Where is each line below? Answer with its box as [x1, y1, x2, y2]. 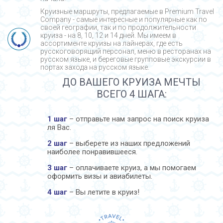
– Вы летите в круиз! [67, 187, 139, 197]
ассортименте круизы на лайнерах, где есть [40, 39, 183, 47]
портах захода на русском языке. [40, 63, 149, 71]
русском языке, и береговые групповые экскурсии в [40, 55, 211, 63]
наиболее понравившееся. [47, 147, 137, 156]
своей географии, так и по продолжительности [40, 23, 196, 31]
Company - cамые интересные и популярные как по [40, 15, 207, 23]
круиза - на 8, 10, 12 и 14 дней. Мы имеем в [40, 31, 176, 39]
